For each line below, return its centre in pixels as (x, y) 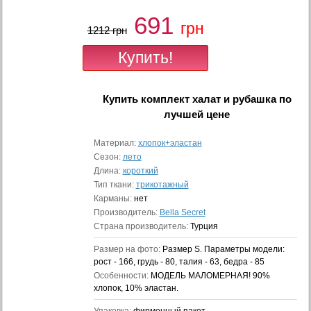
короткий (140, 171)
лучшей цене (197, 114)
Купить (121, 99)
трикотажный (162, 185)
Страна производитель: (142, 226)
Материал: (116, 143)
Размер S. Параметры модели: (223, 249)
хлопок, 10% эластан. (136, 288)
